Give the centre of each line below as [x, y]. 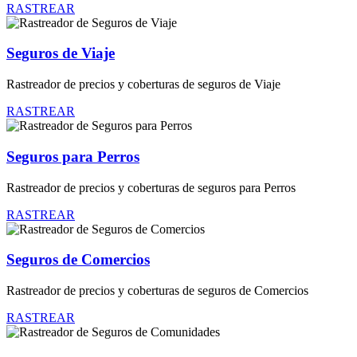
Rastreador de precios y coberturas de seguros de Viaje [143, 84]
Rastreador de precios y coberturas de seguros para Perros [151, 187]
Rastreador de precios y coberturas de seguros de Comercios [157, 290]
